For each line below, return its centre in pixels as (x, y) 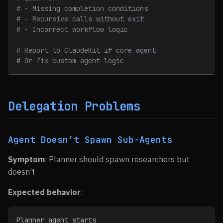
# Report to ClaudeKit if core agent (86, 50)
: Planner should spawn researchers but (117, 159)
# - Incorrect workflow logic (72, 29)
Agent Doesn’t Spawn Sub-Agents (90, 140)
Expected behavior (44, 192)
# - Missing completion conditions (82, 8)
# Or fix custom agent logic (70, 61)
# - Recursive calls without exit (80, 19)
